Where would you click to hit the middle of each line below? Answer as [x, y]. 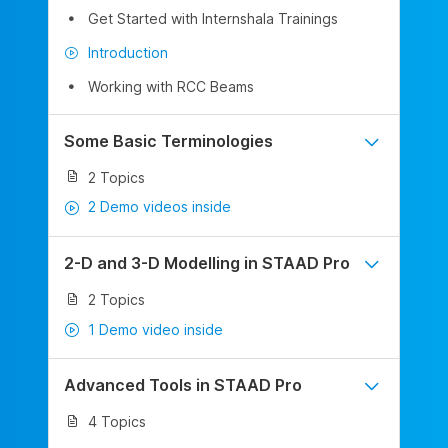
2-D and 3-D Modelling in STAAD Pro [207, 262]
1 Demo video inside [155, 329]
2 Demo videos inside [159, 207]
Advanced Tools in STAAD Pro [183, 385]
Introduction [128, 52]
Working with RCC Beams [171, 86]
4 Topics [117, 421]
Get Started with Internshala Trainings [213, 18]
